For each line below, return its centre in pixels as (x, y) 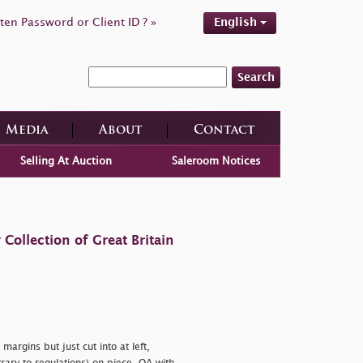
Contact (224, 130)
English (237, 22)
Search (256, 77)
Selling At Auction (66, 161)
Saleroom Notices (217, 161)
